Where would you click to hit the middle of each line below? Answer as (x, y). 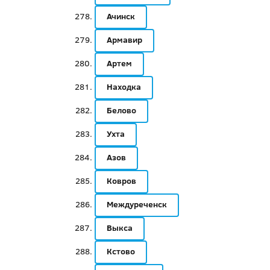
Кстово (121, 251)
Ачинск (121, 16)
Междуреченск (137, 204)
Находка (124, 87)
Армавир (124, 40)
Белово (121, 110)
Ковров (121, 181)
